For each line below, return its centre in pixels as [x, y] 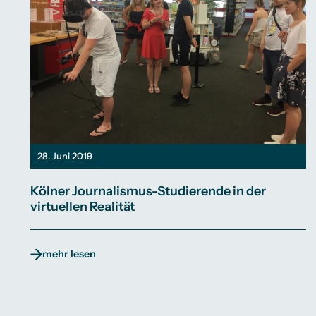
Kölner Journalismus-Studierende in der [148, 192]
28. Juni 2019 [65, 156]
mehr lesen [69, 254]
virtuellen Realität [83, 207]
